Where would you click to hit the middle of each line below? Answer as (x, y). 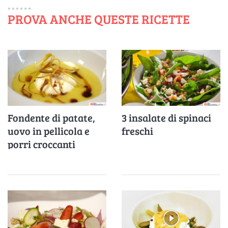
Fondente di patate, (51, 118)
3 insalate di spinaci (166, 118)
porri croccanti (41, 144)
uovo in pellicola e (49, 131)
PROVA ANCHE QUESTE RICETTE (99, 19)
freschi (137, 131)
